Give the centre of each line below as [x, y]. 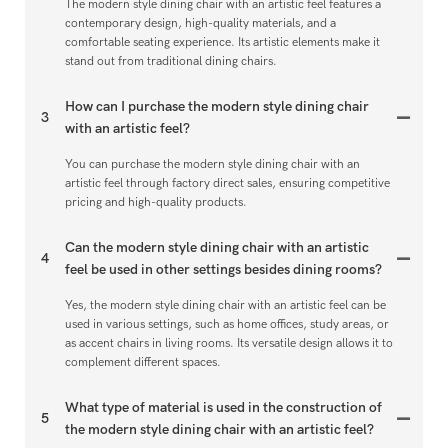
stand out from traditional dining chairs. [171, 61]
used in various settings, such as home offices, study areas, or [227, 324]
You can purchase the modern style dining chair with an [212, 164]
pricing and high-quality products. [156, 202]
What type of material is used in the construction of [223, 408]
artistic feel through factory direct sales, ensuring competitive [227, 183]
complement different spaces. [143, 362]
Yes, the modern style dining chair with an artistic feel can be [225, 305]
